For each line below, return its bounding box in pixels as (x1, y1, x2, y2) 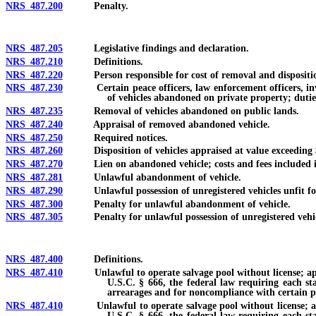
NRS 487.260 (6, 145, 63, 157)
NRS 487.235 (6, 106, 63, 117)
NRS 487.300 (6, 198, 63, 209)
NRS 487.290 (6, 185, 63, 196)
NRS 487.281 (6, 172, 63, 183)
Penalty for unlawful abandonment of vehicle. (63, 198, 291, 209)
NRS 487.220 (6, 69, 63, 80)
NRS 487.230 (6, 83, 63, 94)
